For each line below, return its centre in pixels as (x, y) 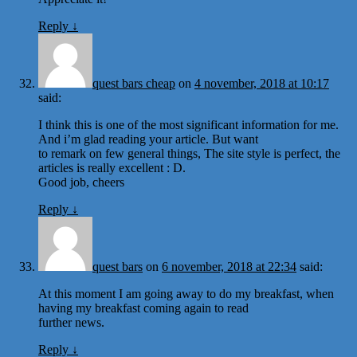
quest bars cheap (134, 83)
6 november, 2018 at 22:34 (229, 266)
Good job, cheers (81, 182)
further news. (71, 322)
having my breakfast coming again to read (143, 308)
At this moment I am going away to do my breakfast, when (186, 293)
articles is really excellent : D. (112, 167)
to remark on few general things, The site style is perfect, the (189, 153)
